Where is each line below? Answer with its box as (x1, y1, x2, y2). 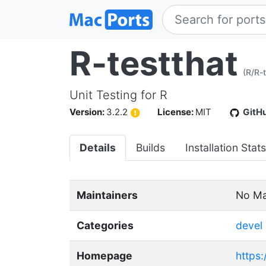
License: (157, 106, 195, 118)
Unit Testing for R (69, 88, 167, 102)
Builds (136, 141, 165, 154)
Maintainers (77, 188, 138, 201)
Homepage (77, 249, 132, 262)
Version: (69, 106, 106, 118)
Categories (77, 218, 134, 232)
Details (80, 141, 116, 154)
